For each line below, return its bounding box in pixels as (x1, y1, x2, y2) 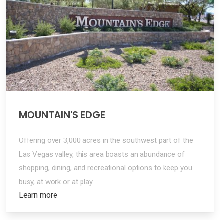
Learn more (19, 191, 58, 200)
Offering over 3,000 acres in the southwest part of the (19, 136, 193, 145)
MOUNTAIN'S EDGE (19, 108, 106, 122)
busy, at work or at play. (19, 177, 94, 187)
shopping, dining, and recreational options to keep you (19, 164, 192, 173)
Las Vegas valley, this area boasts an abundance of (19, 150, 185, 159)
